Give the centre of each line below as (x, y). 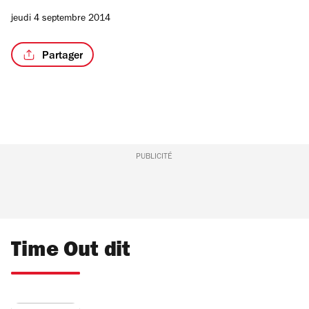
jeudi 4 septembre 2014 (61, 20)
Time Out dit (71, 252)
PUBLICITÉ (154, 158)
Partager (62, 56)
